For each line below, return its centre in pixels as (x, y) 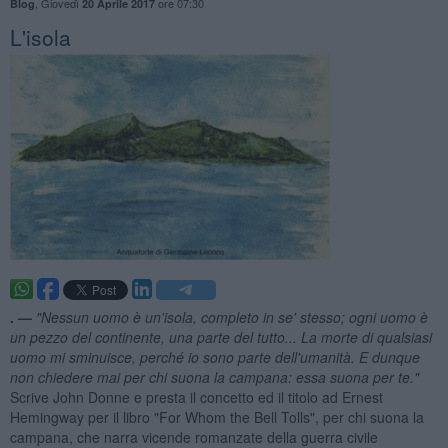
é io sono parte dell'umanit (259, 356)
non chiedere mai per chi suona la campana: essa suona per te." (214, 376)
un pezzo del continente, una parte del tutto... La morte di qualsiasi (220, 336)
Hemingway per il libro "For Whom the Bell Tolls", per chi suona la (216, 416)
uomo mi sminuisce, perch (92, 356)
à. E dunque (381, 356)
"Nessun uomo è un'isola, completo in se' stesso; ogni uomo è (231, 316)
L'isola (40, 36)
